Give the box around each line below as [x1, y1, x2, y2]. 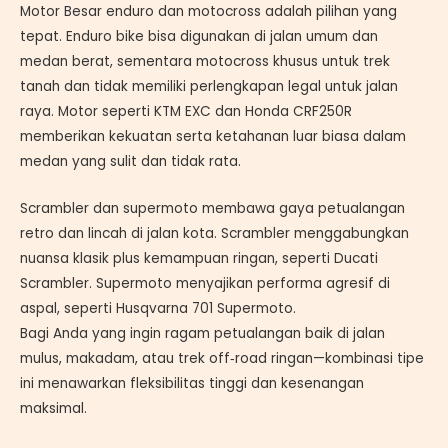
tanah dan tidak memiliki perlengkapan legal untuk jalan [20, 77, 398, 97]
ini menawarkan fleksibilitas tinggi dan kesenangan [20, 374, 364, 394]
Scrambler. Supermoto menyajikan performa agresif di [20, 274, 390, 294]
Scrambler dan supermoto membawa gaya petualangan [20, 199, 405, 219]
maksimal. [20, 399, 87, 419]
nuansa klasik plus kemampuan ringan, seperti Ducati [20, 249, 378, 269]
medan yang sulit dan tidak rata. [20, 152, 241, 172]
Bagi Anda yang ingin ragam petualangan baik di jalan [20, 324, 385, 344]
